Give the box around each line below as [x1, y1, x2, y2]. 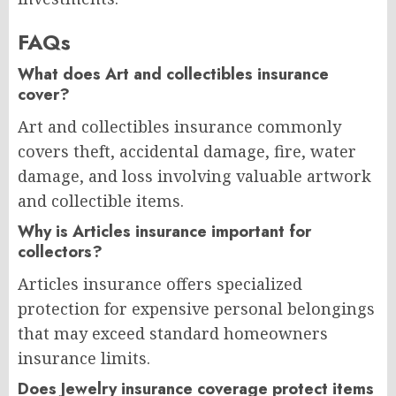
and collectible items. [18, 189, 184, 211]
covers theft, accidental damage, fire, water [18, 140, 356, 162]
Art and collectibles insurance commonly [18, 115, 341, 137]
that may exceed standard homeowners [18, 322, 328, 344]
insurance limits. [18, 346, 150, 369]
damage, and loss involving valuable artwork [18, 164, 371, 187]
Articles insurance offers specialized [18, 272, 302, 294]
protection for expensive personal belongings [18, 297, 375, 319]
